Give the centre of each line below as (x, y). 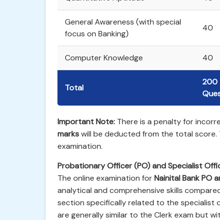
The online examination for (106, 178)
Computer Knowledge (104, 58)
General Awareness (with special (123, 22)
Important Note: (86, 122)
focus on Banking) (97, 34)
